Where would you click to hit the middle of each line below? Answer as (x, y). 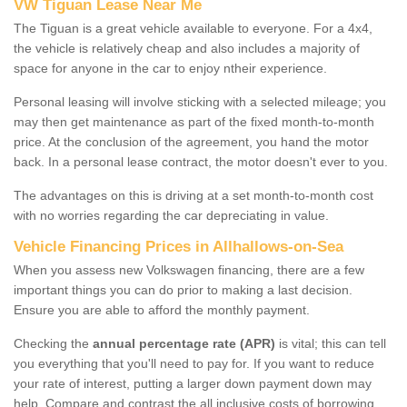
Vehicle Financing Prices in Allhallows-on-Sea (179, 246)
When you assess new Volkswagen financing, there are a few (189, 269)
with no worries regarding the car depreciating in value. (171, 215)
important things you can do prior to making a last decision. (183, 289)
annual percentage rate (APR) (184, 343)
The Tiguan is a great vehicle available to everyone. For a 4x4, (193, 28)
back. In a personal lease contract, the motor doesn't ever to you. (201, 161)
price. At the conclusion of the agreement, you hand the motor (191, 141)
